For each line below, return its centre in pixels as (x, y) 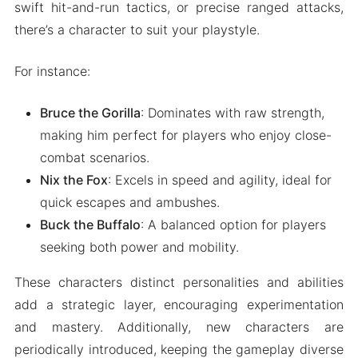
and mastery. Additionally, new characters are (179, 326)
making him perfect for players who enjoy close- (185, 135)
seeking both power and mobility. (139, 247)
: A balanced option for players (233, 224)
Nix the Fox (74, 179)
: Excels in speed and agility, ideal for (219, 179)
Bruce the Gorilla (90, 112)
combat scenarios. (94, 157)
